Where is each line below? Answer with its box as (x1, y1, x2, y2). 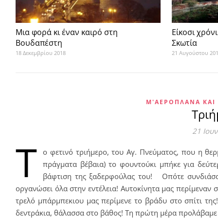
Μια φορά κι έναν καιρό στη (16, 26, 118, 37)
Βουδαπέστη (16, 37, 62, 48)
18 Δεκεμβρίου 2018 (16, 49, 66, 56)
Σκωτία (172, 37, 197, 48)
